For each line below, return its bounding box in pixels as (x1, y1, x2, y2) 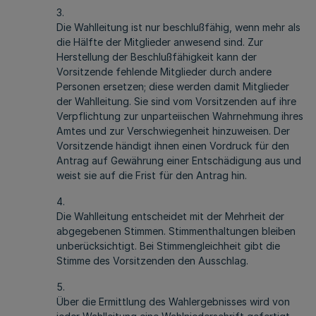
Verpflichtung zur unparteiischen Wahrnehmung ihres (56, 110, 303, 122)
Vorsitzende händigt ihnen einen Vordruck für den (56, 140, 289, 152)
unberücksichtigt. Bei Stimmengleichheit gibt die (56, 240, 280, 252)
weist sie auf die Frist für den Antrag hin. (56, 169, 247, 181)
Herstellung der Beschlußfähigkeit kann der (56, 51, 257, 63)
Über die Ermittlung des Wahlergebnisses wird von (56, 296, 290, 308)
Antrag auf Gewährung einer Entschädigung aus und (56, 154, 301, 166)
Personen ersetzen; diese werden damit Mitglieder (56, 80, 289, 92)
